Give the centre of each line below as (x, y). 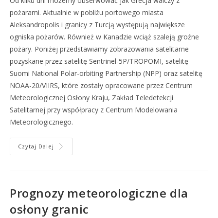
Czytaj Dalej (36, 146)
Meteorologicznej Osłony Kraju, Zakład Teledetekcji (91, 98)
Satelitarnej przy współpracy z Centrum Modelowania (94, 110)
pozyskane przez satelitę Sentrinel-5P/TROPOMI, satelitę (99, 61)
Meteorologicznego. (41, 122)
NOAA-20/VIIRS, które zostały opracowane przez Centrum (101, 85)
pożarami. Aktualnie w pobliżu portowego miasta (87, 12)
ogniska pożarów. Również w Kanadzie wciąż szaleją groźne (104, 37)
